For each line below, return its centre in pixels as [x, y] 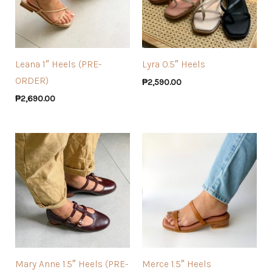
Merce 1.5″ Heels [177, 263]
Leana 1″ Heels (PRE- [58, 64]
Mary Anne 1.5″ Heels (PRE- [71, 263]
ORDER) [32, 80]
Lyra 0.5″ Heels [174, 64]
